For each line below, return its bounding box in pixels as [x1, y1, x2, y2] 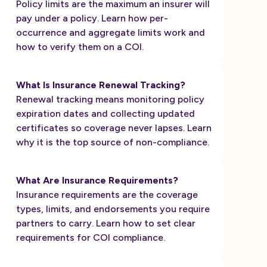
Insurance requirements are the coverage [16, 189, 198, 200]
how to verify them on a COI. [16, 41, 144, 52]
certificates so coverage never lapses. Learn [16, 122, 212, 133]
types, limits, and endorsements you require [16, 203, 210, 215]
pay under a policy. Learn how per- [16, 13, 168, 24]
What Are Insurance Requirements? [16, 175, 178, 186]
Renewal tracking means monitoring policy [16, 94, 204, 105]
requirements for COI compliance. [16, 232, 165, 243]
